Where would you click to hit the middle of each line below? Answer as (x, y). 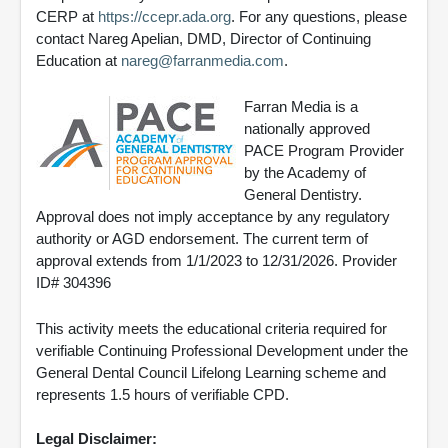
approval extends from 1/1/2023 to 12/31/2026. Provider (216, 261)
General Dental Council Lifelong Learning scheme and (211, 373)
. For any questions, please (319, 17)
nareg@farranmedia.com (202, 61)
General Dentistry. (303, 195)
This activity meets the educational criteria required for (211, 329)
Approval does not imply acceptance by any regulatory (213, 217)
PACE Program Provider (324, 151)
